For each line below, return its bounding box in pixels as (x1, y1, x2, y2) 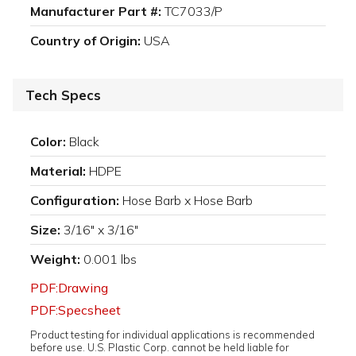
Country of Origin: (30, 32, 141, 48)
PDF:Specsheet (30, 301, 121, 318)
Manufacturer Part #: (30, 2, 161, 19)
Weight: (30, 250, 80, 267)
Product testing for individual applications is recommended (30, 327, 315, 341)
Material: (30, 162, 86, 179)
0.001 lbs (83, 250, 137, 267)
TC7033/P (164, 2, 222, 19)
